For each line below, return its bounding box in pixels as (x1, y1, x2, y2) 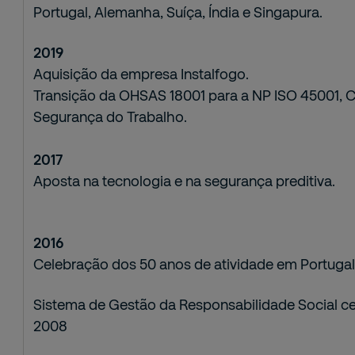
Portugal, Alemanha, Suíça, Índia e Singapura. (33, 3, 323, 21)
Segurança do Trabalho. (33, 108, 188, 125)
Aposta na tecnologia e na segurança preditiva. (33, 172, 339, 189)
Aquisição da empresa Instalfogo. (33, 65, 250, 82)
